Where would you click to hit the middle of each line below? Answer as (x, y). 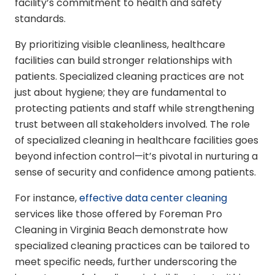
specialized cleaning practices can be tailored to (132, 246)
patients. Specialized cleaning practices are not (130, 76)
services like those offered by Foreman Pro (118, 214)
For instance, (47, 198)
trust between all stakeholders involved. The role (132, 124)
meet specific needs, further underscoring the (126, 262)
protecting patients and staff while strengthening (134, 108)
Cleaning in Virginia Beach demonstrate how (121, 230)
